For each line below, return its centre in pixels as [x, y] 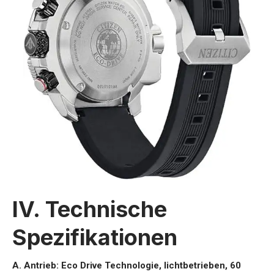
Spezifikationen [95, 237]
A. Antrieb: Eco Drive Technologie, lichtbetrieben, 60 [127, 265]
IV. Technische [90, 209]
